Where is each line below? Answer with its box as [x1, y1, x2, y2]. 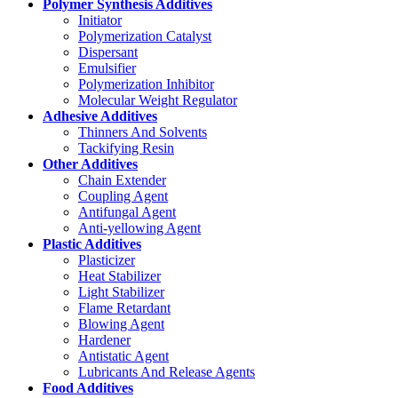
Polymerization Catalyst [78, 28, 211, 44]
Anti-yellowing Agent [78, 219, 201, 235]
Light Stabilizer [78, 283, 164, 299]
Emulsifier [78, 60, 136, 76]
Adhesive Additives [43, 107, 157, 123]
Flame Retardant [78, 299, 171, 315]
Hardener [78, 331, 131, 347]
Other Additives [43, 155, 138, 171]
